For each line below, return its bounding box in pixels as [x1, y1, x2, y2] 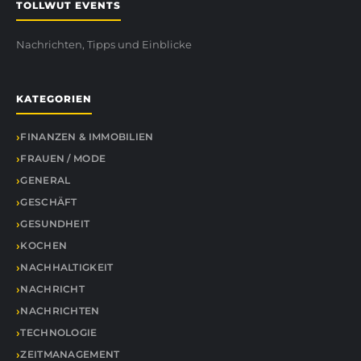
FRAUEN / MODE [20, 152, 106, 164]
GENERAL [20, 174, 71, 186]
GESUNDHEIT [20, 218, 90, 230]
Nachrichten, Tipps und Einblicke [16, 38, 192, 51]
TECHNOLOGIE [20, 326, 98, 338]
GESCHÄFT [20, 196, 77, 208]
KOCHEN [20, 239, 68, 251]
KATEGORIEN [16, 93, 92, 105]
